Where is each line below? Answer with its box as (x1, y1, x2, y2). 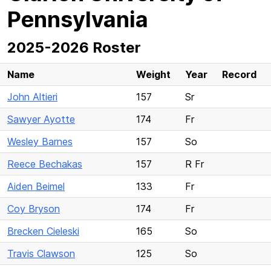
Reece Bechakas (7, 158, 82, 170)
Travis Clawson (7, 247, 75, 260)
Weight (136, 68, 171, 80)
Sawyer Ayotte (7, 113, 75, 125)
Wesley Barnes (7, 135, 73, 148)
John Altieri (7, 91, 57, 103)
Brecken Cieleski (7, 225, 79, 237)
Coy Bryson (7, 203, 60, 215)
